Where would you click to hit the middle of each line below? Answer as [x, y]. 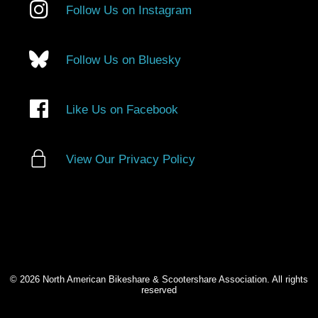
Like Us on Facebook [122, 110]
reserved [159, 290]
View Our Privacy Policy [131, 159]
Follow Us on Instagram [129, 10]
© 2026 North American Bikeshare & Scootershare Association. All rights [159, 279]
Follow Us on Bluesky [124, 60]
